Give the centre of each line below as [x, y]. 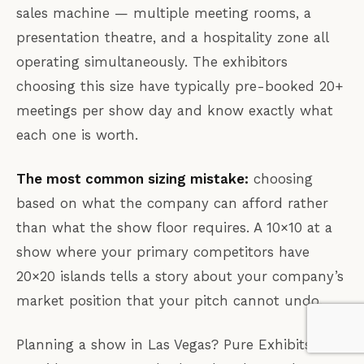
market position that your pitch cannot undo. [169, 301]
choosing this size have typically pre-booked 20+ [180, 87]
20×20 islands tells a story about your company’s [180, 277]
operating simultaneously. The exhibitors [152, 62]
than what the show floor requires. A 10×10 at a [174, 228]
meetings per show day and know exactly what [175, 111]
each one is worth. [77, 135]
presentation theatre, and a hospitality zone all [172, 38]
